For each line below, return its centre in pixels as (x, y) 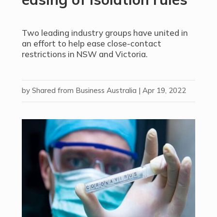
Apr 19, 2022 (164, 90)
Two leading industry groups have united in (105, 33)
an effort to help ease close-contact (91, 43)
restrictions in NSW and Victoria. (85, 54)
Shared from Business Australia (84, 90)
